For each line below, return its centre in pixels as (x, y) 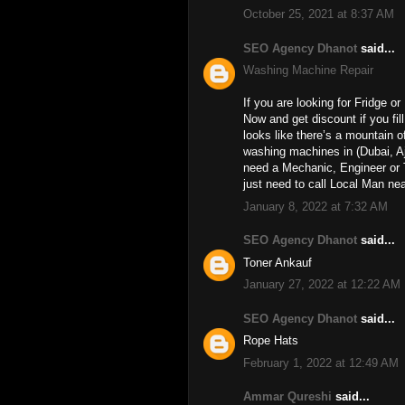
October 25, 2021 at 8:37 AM (319, 14)
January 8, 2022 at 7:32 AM (316, 206)
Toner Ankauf (278, 262)
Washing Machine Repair (308, 70)
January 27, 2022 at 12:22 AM (322, 284)
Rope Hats (271, 340)
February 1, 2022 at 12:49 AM (321, 363)
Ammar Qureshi (287, 396)
